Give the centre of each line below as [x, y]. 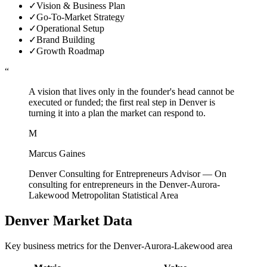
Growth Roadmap [70, 51]
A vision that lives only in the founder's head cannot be [131, 91]
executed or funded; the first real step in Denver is [122, 102]
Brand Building [66, 39]
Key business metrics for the [59, 246]
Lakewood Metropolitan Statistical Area [103, 195]
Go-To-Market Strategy [80, 17]
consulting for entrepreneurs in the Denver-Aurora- [124, 184]
